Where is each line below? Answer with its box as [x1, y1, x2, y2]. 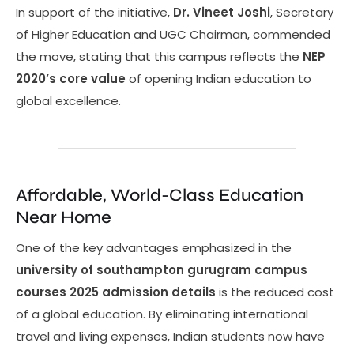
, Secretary [270, 3, 333, 21]
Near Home [16, 206, 111, 228]
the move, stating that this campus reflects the [16, 47, 303, 65]
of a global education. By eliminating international [16, 306, 308, 323]
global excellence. [16, 92, 121, 109]
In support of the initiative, [16, 3, 173, 21]
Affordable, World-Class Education [16, 184, 303, 205]
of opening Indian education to [126, 70, 311, 87]
